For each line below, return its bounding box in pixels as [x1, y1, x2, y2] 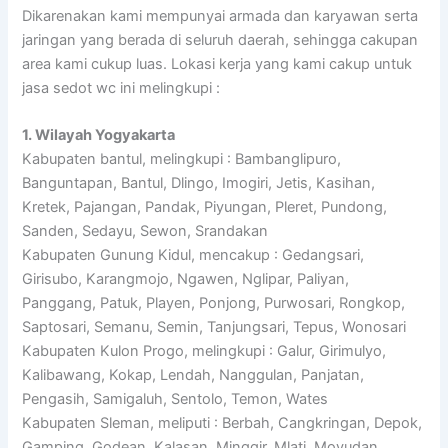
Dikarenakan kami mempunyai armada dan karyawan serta [22, 6, 419, 25]
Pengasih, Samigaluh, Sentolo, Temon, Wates [22, 390, 329, 409]
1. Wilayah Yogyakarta [22, 126, 176, 145]
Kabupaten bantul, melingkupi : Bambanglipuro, [22, 150, 342, 169]
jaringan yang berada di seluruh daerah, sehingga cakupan [22, 30, 419, 49]
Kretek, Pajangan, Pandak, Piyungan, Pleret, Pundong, [22, 198, 388, 217]
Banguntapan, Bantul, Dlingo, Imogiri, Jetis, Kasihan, [22, 174, 376, 193]
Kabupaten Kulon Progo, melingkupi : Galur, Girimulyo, [22, 342, 387, 361]
